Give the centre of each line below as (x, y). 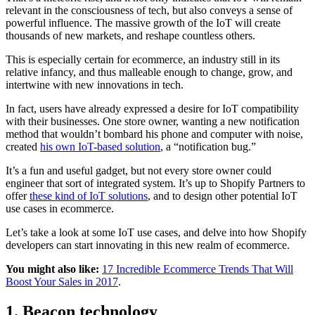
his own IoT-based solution (100, 147)
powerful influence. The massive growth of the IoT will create (143, 23)
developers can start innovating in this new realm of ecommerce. (148, 245)
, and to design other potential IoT (223, 196)
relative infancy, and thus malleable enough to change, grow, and (149, 72)
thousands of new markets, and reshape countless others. (130, 36)
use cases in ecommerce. (60, 209)
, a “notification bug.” (208, 147)
